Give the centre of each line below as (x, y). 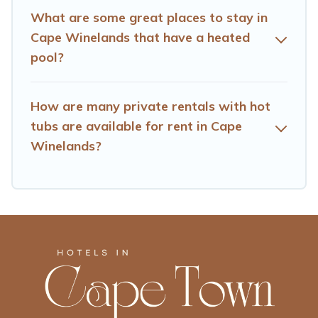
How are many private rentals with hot (150, 106)
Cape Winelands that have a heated (140, 37)
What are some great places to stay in (149, 17)
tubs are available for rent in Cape (136, 126)
